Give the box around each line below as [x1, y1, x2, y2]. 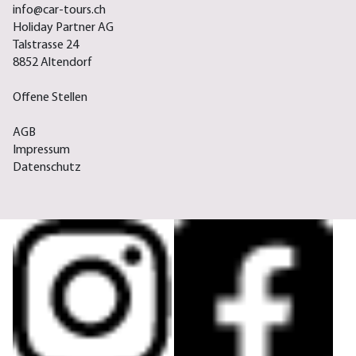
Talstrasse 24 [13, 39, 79, 52]
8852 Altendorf [13, 56, 92, 70]
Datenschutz [13, 161, 81, 175]
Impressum [13, 144, 70, 157]
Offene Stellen [13, 91, 87, 105]
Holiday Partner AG [13, 21, 114, 35]
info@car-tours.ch [13, 4, 106, 17]
